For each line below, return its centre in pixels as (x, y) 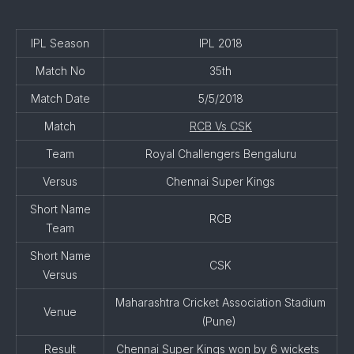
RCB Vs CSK (220, 126)
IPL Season (60, 43)
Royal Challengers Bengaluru (220, 154)
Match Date (60, 98)
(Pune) (220, 321)
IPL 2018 (220, 43)
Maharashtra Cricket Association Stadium (221, 302)
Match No (60, 71)
